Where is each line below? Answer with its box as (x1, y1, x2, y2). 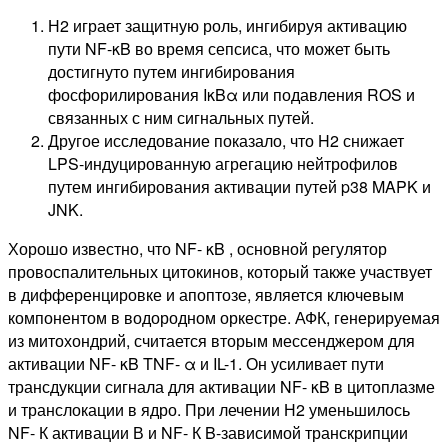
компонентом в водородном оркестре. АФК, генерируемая (8, 305, 440, 329)
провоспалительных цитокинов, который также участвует (8, 259, 432, 283)
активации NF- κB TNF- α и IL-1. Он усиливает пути (8, 351, 384, 375)
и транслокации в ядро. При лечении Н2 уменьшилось (8, 397, 410, 421)
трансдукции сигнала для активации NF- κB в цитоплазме (8, 374, 435, 398)
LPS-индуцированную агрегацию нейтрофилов (48, 151, 398, 175)
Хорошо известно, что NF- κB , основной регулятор (8, 236, 387, 260)
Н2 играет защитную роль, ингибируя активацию (48, 13, 407, 37)
